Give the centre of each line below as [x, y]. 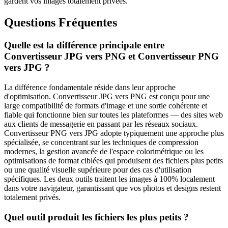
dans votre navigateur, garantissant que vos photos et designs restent [112, 188]
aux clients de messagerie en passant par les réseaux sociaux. [101, 124]
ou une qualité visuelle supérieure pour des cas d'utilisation [98, 169]
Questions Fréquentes [61, 23]
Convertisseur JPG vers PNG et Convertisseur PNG [111, 56]
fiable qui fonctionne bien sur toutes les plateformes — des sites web [113, 115]
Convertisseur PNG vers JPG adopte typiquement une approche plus [114, 133]
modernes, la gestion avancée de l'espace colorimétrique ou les [104, 151]
